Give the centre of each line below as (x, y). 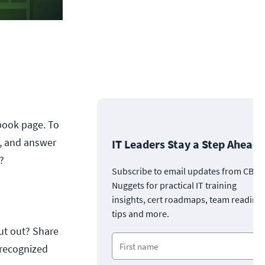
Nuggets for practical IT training (174, 185)
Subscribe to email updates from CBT (185, 171)
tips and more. (140, 214)
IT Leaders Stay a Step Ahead (185, 144)
